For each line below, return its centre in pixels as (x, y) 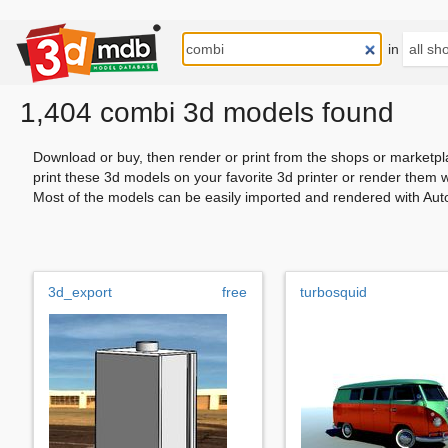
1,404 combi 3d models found (207, 112)
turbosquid (333, 291)
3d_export (80, 291)
